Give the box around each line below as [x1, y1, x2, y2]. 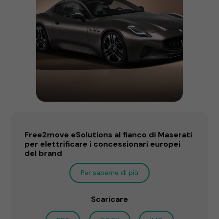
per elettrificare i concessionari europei [24, 138, 181, 149]
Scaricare [91, 194, 128, 204]
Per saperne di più [81, 168, 138, 177]
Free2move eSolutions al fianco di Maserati [24, 129, 193, 140]
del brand [24, 148, 63, 158]
